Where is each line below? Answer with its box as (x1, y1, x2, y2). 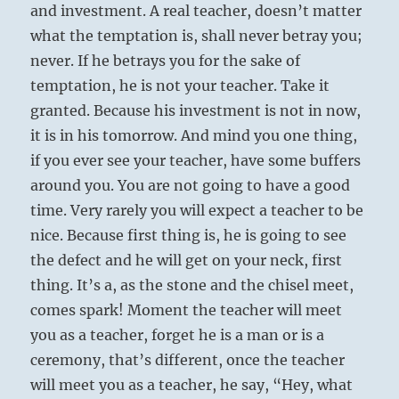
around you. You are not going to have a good (30, 176, 351, 195)
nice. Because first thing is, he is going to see (30, 226, 347, 245)
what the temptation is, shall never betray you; (30, 27, 363, 45)
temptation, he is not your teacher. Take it (30, 77, 330, 95)
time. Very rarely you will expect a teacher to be (30, 201, 364, 220)
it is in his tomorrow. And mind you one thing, (30, 126, 358, 145)
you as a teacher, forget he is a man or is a (30, 326, 325, 345)
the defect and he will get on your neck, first (30, 251, 343, 270)
